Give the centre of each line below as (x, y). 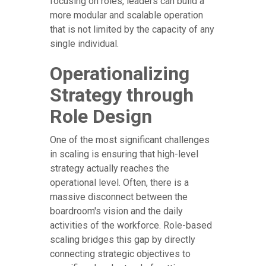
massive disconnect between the (119, 197)
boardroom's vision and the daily (116, 211)
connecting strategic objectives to (120, 254)
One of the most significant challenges (130, 140)
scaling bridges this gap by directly (123, 240)
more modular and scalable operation (126, 15)
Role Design (101, 117)
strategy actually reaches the (110, 169)
